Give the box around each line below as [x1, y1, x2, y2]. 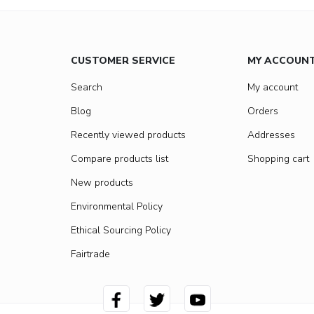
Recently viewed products [71, 128, 186, 142]
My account [247, 81, 298, 94]
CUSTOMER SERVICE [71, 54, 175, 67]
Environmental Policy [71, 200, 163, 213]
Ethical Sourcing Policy [71, 224, 171, 237]
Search [71, 81, 102, 94]
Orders [247, 104, 278, 118]
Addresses [247, 128, 295, 142]
